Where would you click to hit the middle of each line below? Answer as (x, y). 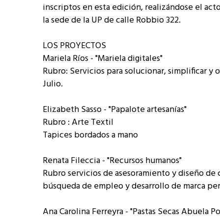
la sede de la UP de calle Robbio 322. (112, 20)
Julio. (53, 84)
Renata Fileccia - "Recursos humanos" (112, 161)
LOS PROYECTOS (74, 46)
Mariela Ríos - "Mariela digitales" (103, 59)
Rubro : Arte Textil (78, 123)
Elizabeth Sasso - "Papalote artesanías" (115, 110)
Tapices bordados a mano (90, 135)
